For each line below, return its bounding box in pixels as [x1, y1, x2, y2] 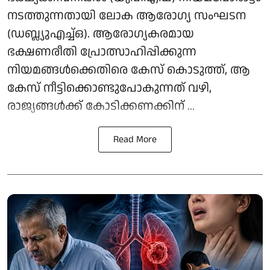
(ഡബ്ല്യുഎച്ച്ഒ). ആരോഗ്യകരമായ [7, 25, 194, 42]
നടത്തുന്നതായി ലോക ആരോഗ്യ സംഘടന [7, 7, 246, 24]
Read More [113, 132, 157, 146]
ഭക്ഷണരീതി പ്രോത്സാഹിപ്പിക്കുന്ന [7, 43, 196, 60]
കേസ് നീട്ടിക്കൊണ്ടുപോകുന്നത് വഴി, [7, 79, 212, 96]
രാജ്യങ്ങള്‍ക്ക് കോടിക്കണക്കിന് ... [7, 97, 195, 115]
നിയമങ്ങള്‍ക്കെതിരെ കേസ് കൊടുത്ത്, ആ [7, 61, 250, 78]
